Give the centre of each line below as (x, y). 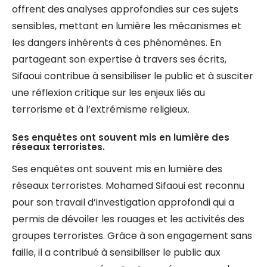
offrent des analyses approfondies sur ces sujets (125, 9)
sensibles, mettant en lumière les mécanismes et (127, 26)
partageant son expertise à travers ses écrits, (119, 59)
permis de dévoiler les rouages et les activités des (128, 219)
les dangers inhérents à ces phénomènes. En (117, 43)
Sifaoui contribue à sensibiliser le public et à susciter (133, 76)
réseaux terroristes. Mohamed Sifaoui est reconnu (128, 186)
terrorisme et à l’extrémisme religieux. (101, 109)
